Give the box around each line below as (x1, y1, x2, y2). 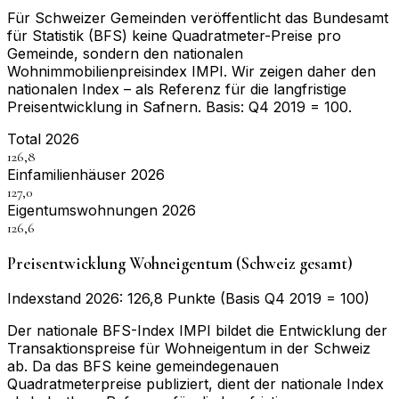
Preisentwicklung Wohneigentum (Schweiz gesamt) (7, 253, 353, 273)
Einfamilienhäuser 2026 (7, 165, 165, 183)
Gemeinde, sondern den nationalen (7, 44, 243, 62)
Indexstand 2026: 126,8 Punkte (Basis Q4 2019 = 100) (7, 289, 370, 308)
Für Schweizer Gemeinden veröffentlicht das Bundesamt (7, 8, 388, 27)
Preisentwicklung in (7, 97, 142, 116)
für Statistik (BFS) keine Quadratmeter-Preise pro (7, 26, 341, 45)
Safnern (142, 97, 198, 116)
